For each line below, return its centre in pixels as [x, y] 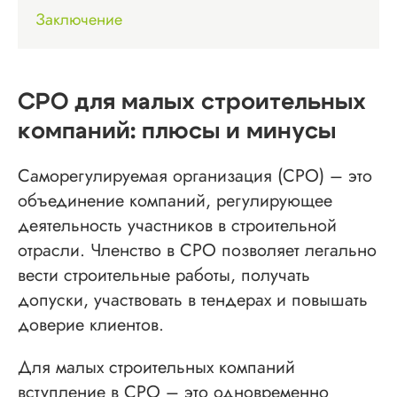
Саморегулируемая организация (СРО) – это [195, 175]
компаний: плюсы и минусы [177, 131]
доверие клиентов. [91, 324]
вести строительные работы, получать [164, 275]
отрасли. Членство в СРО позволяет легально [197, 250]
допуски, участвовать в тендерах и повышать [193, 300]
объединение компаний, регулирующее [175, 200]
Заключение [79, 19]
